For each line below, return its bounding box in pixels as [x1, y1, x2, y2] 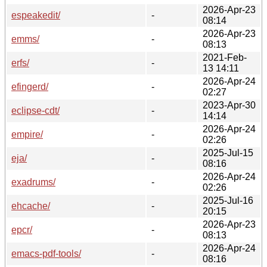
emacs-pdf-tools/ [11, 248, 81, 259]
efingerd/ [11, 81, 48, 92]
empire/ [11, 129, 43, 139]
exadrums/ [11, 176, 55, 187]
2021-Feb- [203, 52, 247, 63]
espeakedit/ [11, 10, 60, 20]
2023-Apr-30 [203, 100, 256, 110]
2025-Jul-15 [203, 147, 253, 158]
